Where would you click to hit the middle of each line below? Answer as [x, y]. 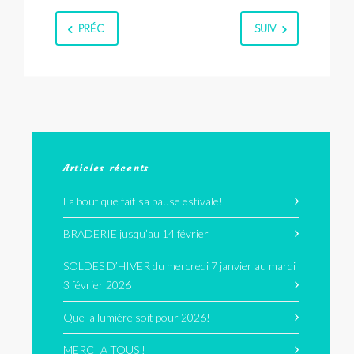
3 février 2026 [97, 285]
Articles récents [106, 168]
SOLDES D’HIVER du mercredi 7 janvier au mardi [179, 266]
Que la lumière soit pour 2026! [137, 318]
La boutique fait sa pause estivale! [143, 201]
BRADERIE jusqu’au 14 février [136, 234]
